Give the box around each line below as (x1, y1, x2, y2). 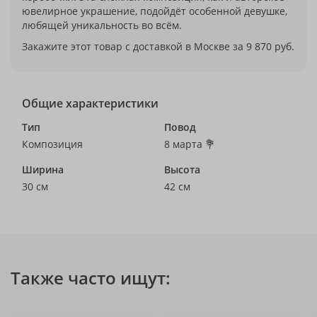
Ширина (22, 163, 64, 176)
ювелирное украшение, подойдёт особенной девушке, (22, 4, 287, 18)
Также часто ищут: (11, 266, 171, 289)
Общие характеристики (22, 96, 158, 111)
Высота (164, 163, 200, 176)
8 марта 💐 (164, 137, 215, 151)
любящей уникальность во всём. (22, 18, 182, 32)
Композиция (22, 137, 83, 151)
